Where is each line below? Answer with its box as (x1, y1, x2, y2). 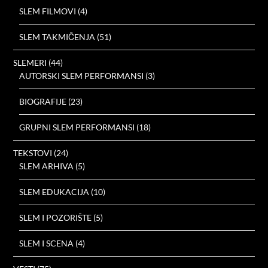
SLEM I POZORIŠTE (19, 212, 92, 223)
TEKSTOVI (13, 148, 53, 159)
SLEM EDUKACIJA (19, 187, 90, 197)
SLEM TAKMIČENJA (19, 32, 96, 42)
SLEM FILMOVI (19, 6, 77, 17)
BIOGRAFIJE (19, 96, 67, 107)
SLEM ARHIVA (19, 161, 74, 172)
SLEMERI (13, 57, 47, 68)
